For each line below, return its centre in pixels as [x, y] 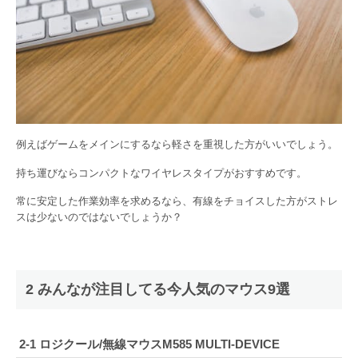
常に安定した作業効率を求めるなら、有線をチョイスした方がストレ [177, 201]
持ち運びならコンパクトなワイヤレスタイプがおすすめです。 [161, 173]
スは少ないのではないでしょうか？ [99, 217]
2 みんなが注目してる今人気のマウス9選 [158, 290]
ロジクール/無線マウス [101, 344]
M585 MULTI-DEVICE [221, 344]
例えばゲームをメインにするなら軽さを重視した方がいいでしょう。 [177, 144]
